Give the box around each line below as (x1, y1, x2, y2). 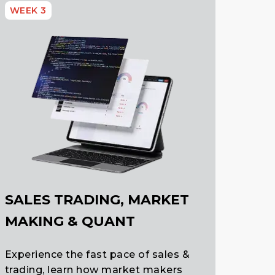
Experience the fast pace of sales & (4, 248, 190, 260)
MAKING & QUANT (4, 212, 135, 230)
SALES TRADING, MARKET (4, 191, 189, 208)
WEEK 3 (9, 5, 47, 17)
